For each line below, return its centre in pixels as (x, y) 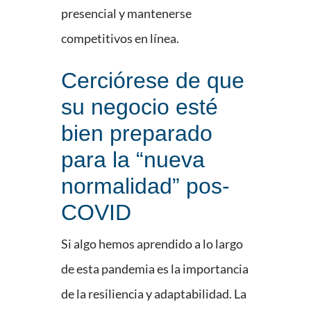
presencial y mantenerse (126, 14)
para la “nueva (133, 160)
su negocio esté (140, 107)
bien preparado (137, 134)
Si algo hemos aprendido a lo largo (152, 244)
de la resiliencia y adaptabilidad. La (154, 294)
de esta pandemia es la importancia (155, 269)
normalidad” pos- (145, 186)
